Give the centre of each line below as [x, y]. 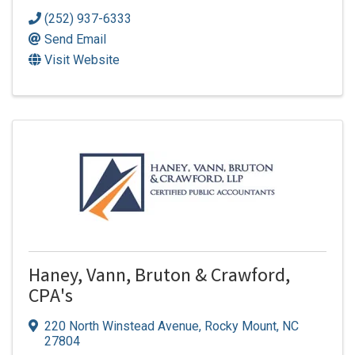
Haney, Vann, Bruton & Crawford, [159, 277]
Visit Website [82, 59]
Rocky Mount [240, 326]
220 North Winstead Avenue [122, 326]
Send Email [75, 39]
